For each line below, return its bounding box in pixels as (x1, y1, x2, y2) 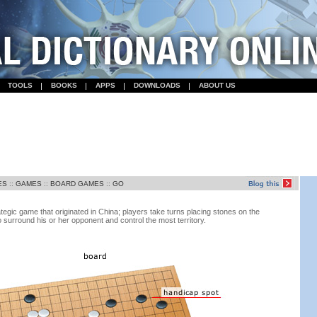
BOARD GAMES (50, 180, 104, 188)
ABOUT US (199, 81, 236, 89)
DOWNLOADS (134, 81, 180, 89)
